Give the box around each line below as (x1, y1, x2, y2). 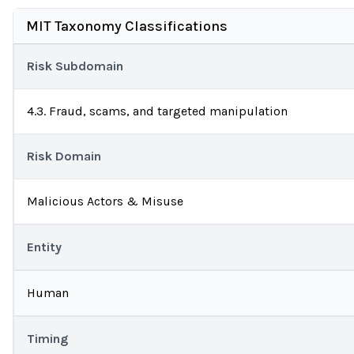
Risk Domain (27, 149, 101, 164)
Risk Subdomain (27, 58, 123, 73)
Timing (27, 331, 68, 346)
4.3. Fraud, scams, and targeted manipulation (27, 104, 288, 119)
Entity (27, 239, 62, 254)
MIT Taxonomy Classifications (26, 17, 228, 35)
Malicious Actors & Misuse (27, 194, 183, 209)
